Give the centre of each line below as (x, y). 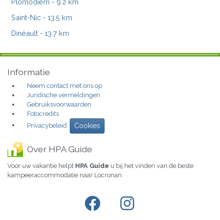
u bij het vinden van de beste (151, 165)
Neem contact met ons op (65, 85)
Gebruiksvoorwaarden (59, 104)
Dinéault (25, 33)
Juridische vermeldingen (64, 95)
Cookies (87, 125)
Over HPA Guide (60, 149)
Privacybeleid (47, 125)
